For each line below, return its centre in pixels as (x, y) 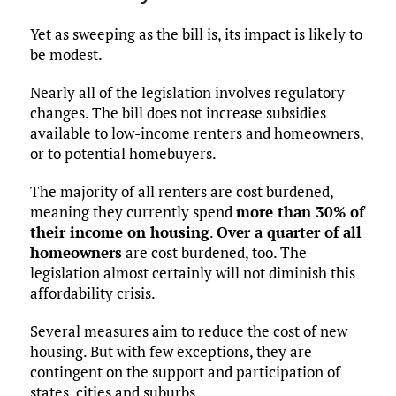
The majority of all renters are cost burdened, (181, 192)
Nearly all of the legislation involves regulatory (187, 93)
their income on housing (119, 232)
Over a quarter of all (289, 232)
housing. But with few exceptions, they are (171, 352)
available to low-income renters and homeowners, (196, 133)
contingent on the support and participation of (185, 372)
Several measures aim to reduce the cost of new (188, 331)
